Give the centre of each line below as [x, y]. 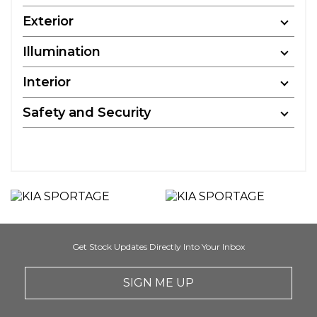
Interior [47, 82]
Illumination [62, 52]
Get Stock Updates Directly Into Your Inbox [158, 247]
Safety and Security [87, 113]
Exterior [48, 21]
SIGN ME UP [158, 283]
